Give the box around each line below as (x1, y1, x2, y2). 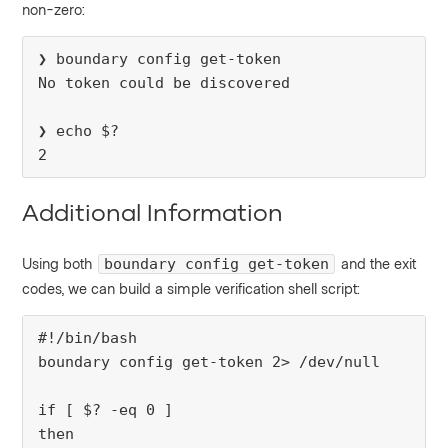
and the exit (337, 254, 417, 273)
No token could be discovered (38, 74, 291, 93)
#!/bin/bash (38, 329, 138, 348)
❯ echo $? (38, 122, 120, 141)
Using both (22, 254, 97, 273)
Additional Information (22, 197, 284, 227)
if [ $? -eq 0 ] (38, 401, 174, 420)
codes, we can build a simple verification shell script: (22, 279, 362, 298)
